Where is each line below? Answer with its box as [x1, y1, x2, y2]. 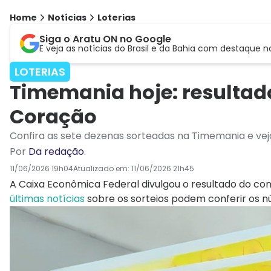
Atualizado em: [73, 163, 131, 174]
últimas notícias [10, 192, 85, 206]
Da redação [28, 145, 84, 159]
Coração [10, 103, 97, 131]
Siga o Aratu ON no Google [39, 32, 171, 47]
